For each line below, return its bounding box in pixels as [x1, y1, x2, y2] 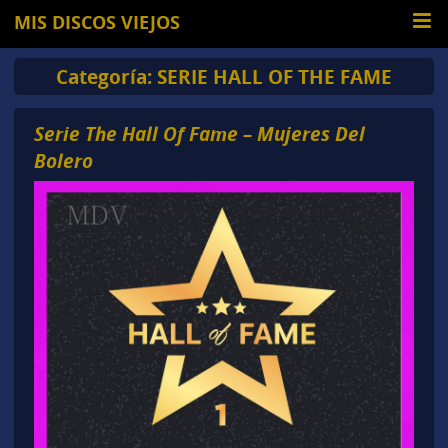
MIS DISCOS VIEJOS [14, 10, 181, 35]
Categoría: [56, 62, 157, 90]
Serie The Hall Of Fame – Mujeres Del [33, 119, 365, 147]
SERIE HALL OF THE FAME [157, 62, 392, 90]
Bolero [33, 146, 93, 174]
